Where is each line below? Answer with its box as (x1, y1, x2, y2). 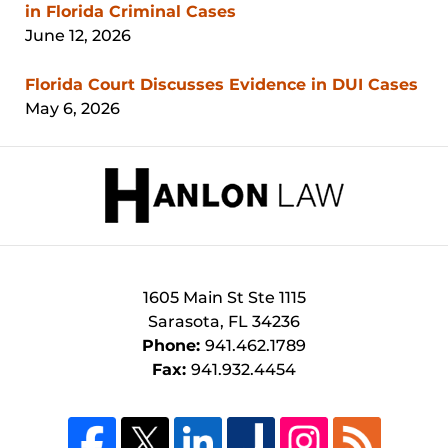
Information (223, 171, 321, 191)
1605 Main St (142, 288, 248, 308)
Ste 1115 (247, 288, 306, 308)
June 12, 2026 (25, 26, 131, 46)
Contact (223, 147, 289, 167)
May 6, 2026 (25, 99, 120, 119)
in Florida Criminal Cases (25, 2, 236, 22)
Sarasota (148, 312, 220, 332)
